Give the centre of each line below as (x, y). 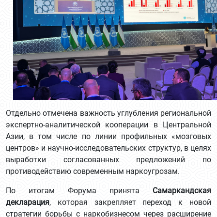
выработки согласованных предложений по (108, 160)
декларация (28, 202)
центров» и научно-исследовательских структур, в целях (108, 148)
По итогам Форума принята (79, 191)
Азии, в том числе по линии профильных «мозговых (108, 136)
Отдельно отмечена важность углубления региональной (108, 113)
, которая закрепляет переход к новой (130, 202)
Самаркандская (182, 191)
